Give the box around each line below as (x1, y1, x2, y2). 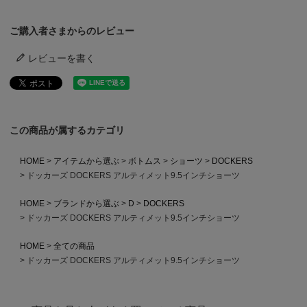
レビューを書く (28, 53, 96, 64)
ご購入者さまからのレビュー (10, 25, 135, 37)
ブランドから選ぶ (53, 199, 119, 209)
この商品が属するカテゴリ (10, 125, 125, 136)
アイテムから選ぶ (53, 156, 119, 167)
